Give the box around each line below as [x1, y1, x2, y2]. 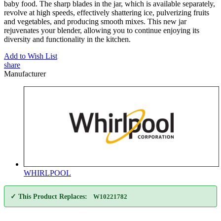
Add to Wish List [4, 51, 57, 60]
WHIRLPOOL [24, 168, 71, 177]
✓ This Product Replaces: [10, 192, 87, 200]
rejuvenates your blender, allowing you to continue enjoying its [4, 26, 199, 35]
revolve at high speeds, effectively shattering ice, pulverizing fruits [4, 8, 209, 17]
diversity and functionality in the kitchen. [4, 35, 131, 43]
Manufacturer [4, 69, 46, 78]
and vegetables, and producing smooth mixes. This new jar [4, 17, 186, 26]
